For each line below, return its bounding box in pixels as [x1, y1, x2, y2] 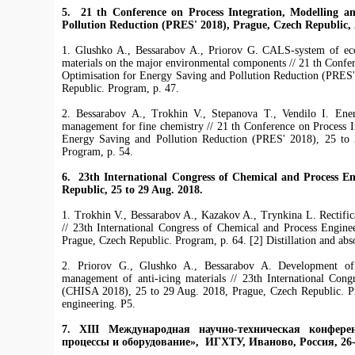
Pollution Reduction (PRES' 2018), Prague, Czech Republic [62, 19, 348, 32]
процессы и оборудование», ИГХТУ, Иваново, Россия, [62, 336, 338, 349]
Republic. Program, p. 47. [62, 82, 179, 95]
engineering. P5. [62, 298, 136, 311]
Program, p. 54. [62, 146, 133, 158]
